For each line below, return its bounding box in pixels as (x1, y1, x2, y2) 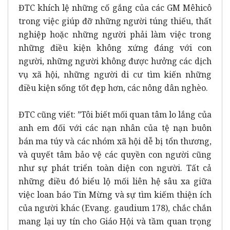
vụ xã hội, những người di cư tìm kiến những (18, 68, 212, 80)
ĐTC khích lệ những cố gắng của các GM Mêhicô (18, 2, 212, 13)
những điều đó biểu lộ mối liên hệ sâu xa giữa (18, 175, 212, 187)
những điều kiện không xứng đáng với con (18, 42, 212, 53)
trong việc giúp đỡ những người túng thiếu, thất (18, 15, 212, 27)
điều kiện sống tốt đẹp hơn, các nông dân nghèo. (18, 82, 208, 93)
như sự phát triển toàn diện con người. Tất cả (18, 162, 212, 174)
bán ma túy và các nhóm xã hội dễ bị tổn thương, (18, 135, 212, 147)
